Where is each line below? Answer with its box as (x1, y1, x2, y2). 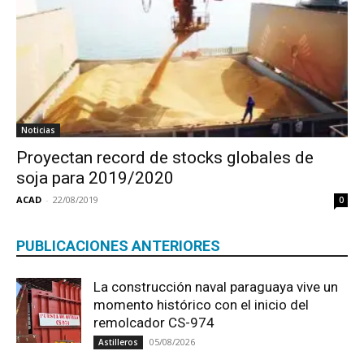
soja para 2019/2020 (16, 168, 174, 188)
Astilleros (98, 336, 138, 349)
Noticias (21, 124, 55, 136)
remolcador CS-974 (93, 314, 214, 331)
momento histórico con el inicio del (93, 297, 309, 314)
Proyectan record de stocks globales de (16, 148, 314, 168)
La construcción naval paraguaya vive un (93, 279, 338, 296)
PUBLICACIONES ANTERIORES (16, 237, 220, 255)
